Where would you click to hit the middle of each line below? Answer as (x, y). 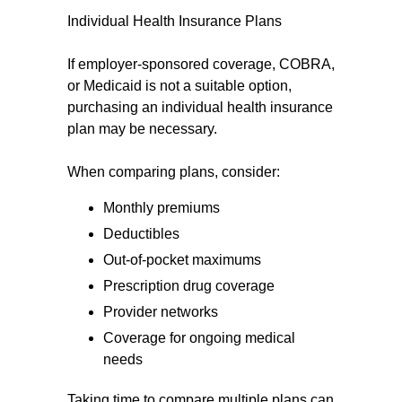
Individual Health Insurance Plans (175, 21)
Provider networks (161, 312)
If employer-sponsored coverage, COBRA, (201, 64)
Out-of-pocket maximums (182, 260)
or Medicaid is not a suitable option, (179, 86)
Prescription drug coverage (189, 286)
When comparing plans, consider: (174, 172)
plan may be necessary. (142, 129)
